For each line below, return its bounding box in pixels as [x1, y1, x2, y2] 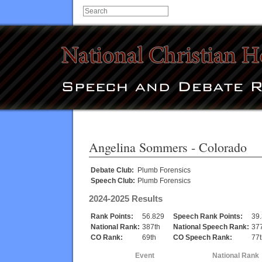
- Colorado [188, 138, 247, 156]
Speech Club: [91, 176, 135, 185]
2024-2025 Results [89, 194, 163, 204]
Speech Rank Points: [173, 212, 243, 221]
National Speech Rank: [173, 223, 249, 232]
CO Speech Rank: [173, 233, 232, 242]
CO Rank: [91, 233, 123, 242]
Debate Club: [91, 166, 134, 174]
